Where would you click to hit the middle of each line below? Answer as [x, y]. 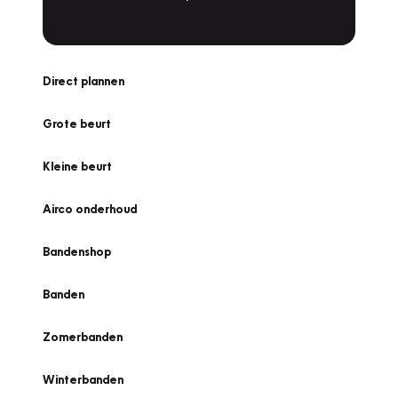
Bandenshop [77, 251]
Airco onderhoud [90, 209]
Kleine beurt [77, 166]
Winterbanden [83, 379]
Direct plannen [84, 81]
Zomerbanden [83, 337]
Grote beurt [77, 123]
